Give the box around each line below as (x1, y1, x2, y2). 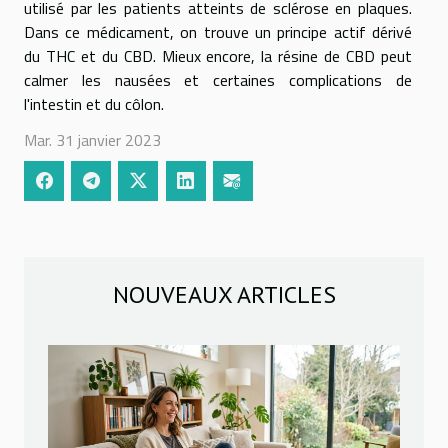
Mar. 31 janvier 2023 (24, 127, 161, 152)
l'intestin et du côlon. (24, 91, 164, 116)
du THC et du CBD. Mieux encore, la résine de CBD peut (24, 43, 412, 68)
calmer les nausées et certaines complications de (24, 67, 412, 92)
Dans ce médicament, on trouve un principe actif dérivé (24, 19, 412, 44)
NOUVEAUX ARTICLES (112, 278, 336, 310)
